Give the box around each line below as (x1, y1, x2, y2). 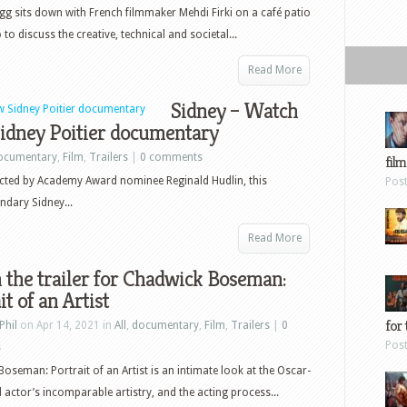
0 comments (140, 151, 203, 164)
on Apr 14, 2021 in (17, 319, 114, 332)
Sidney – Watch (171, 97, 298, 124)
